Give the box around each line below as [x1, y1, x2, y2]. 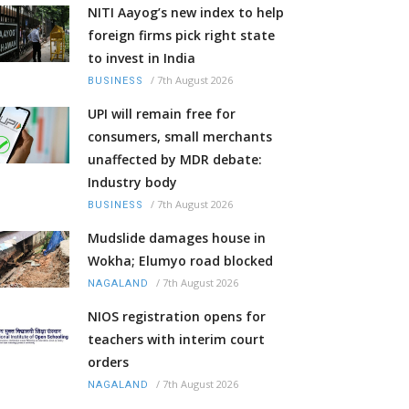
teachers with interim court [88, 330, 265, 349]
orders [88, 353, 129, 372]
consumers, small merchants [88, 128, 272, 146]
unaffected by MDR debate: [88, 151, 262, 169]
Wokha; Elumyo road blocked [88, 252, 273, 270]
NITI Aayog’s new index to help [88, 4, 284, 22]
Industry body [88, 173, 177, 192]
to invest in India [88, 49, 195, 68]
